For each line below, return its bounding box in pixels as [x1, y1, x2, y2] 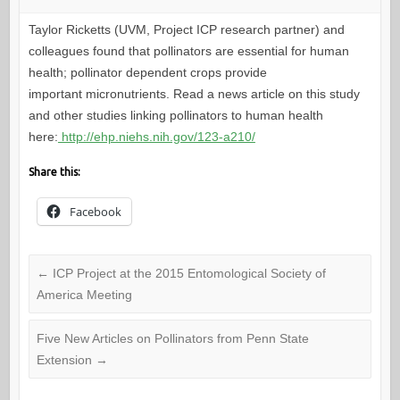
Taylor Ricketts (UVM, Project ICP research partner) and [28, 22, 345, 37]
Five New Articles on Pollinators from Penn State [36, 331, 309, 346]
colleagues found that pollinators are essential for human [28, 44, 349, 59]
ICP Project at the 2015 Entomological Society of [48, 266, 326, 281]
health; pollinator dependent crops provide [28, 65, 267, 80]
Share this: [28, 166, 80, 179]
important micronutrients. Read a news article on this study [28, 87, 360, 102]
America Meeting [36, 287, 132, 303]
